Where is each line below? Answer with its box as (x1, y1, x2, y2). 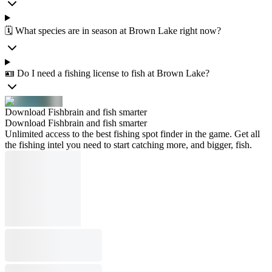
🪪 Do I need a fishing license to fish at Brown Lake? (5, 67, 209, 78)
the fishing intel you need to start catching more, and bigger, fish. (5, 139, 252, 150)
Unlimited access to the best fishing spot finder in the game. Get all (5, 128, 260, 139)
